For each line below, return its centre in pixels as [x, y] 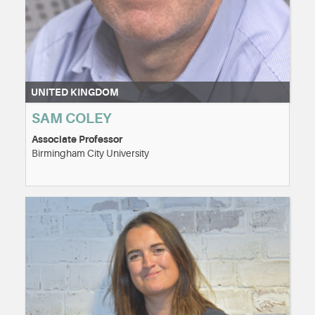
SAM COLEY [72, 119]
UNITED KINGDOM [75, 92]
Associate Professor [77, 140]
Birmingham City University [90, 154]
